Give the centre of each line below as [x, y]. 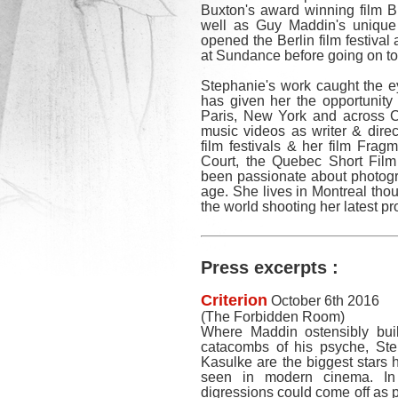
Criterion [234, 300]
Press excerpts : [270, 267]
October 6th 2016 [323, 301]
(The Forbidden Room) [273, 317]
